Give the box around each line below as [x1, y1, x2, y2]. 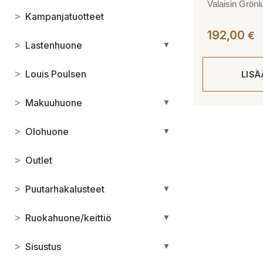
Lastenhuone [25, 39, 82, 51]
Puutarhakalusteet [25, 183, 104, 195]
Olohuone [25, 125, 69, 137]
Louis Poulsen [25, 68, 86, 80]
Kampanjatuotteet [25, 10, 104, 22]
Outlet [25, 154, 52, 166]
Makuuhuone [25, 96, 82, 109]
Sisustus [25, 240, 61, 252]
